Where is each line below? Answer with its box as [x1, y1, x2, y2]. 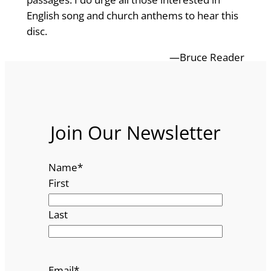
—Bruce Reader [169, 50, 245, 65]
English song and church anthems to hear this [26, 8, 238, 23]
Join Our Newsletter [50, 120, 221, 146]
